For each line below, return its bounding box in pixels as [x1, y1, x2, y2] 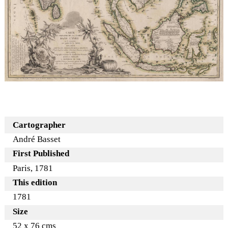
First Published [13, 149, 70, 159]
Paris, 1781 [13, 163, 53, 173]
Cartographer [13, 120, 66, 130]
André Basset [13, 134, 61, 145]
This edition [13, 178, 58, 188]
